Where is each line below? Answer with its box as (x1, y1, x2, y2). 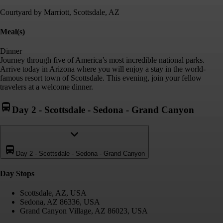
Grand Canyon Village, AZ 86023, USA (20, 207, 148, 216)
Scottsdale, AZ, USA (20, 189, 87, 198)
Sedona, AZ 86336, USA (20, 198, 100, 207)
